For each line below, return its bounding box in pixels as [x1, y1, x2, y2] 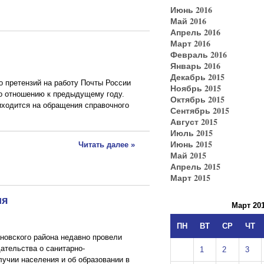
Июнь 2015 [170, 137, 212, 150]
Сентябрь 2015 [170, 104, 229, 117]
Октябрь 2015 [170, 93, 225, 105]
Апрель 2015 [170, 160, 220, 173]
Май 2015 [170, 148, 206, 161]
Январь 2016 [170, 59, 220, 72]
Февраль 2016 [170, 48, 227, 61]
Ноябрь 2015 [170, 81, 221, 94]
